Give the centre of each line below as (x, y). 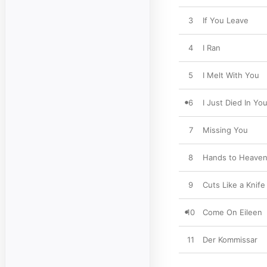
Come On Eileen (232, 212)
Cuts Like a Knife (234, 185)
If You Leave (226, 20)
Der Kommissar (230, 240)
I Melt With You (231, 75)
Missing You (225, 130)
